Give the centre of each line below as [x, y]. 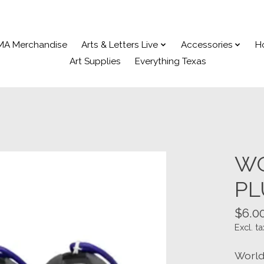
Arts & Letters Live [120, 45]
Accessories [207, 45]
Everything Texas [170, 62]
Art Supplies [95, 62]
